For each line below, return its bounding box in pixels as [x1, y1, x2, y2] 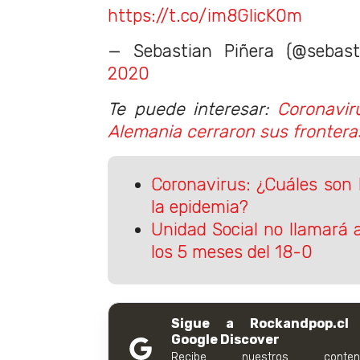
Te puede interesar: [108, 99, 277, 119]
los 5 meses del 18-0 [150, 241, 313, 262]
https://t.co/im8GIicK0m [108, 6, 302, 26]
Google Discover [171, 331, 280, 347]
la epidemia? [150, 196, 248, 217]
